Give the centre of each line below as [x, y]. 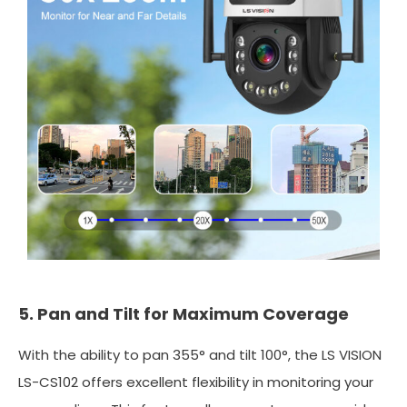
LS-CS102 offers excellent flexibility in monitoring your [196, 382]
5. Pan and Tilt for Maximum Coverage [184, 313]
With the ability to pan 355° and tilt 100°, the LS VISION [200, 354]
